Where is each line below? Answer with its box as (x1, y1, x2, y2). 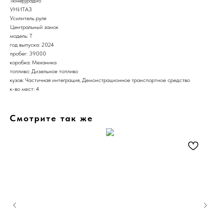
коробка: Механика (10, 58, 56, 66)
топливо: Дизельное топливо (10, 67, 78, 75)
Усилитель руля (10, 14, 46, 22)
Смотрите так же (10, 112, 93, 123)
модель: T (10, 32, 32, 39)
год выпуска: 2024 (10, 41, 54, 48)
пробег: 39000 (10, 50, 46, 57)
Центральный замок (10, 23, 58, 30)
